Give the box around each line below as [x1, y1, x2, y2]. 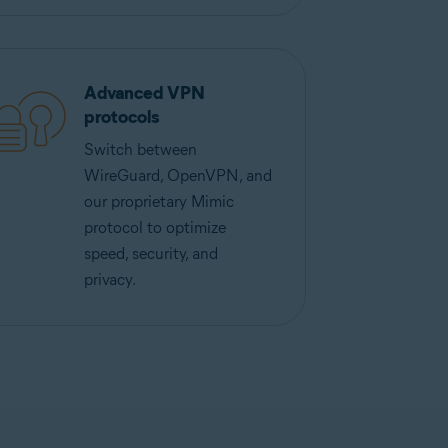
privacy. [83, 270, 136, 289]
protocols [83, 106, 159, 128]
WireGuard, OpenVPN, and [83, 166, 272, 185]
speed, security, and [83, 244, 218, 263]
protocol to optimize [83, 218, 226, 237]
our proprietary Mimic [83, 192, 234, 211]
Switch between [83, 140, 197, 159]
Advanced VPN [83, 82, 205, 104]
